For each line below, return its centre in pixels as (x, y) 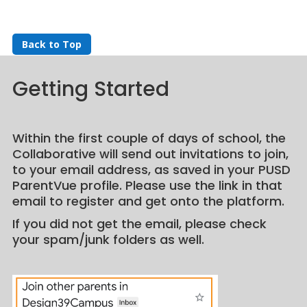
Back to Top (51, 45)
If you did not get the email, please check (139, 223)
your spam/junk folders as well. (108, 239)
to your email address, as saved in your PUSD (151, 169)
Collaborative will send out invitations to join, (150, 153)
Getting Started (90, 89)
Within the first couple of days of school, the (149, 138)
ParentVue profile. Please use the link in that (147, 185)
